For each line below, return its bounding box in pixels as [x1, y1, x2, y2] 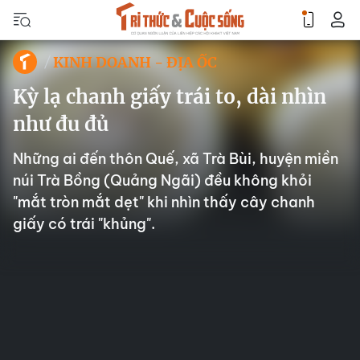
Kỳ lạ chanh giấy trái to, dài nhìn [13, 84, 326, 109]
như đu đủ [13, 112, 108, 137]
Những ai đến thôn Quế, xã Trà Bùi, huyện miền [13, 149, 338, 168]
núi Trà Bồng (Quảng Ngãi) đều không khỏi [13, 171, 312, 190]
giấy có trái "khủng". [13, 215, 155, 233]
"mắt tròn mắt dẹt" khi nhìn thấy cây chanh [13, 193, 315, 211]
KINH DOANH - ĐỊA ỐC [53, 52, 217, 72]
